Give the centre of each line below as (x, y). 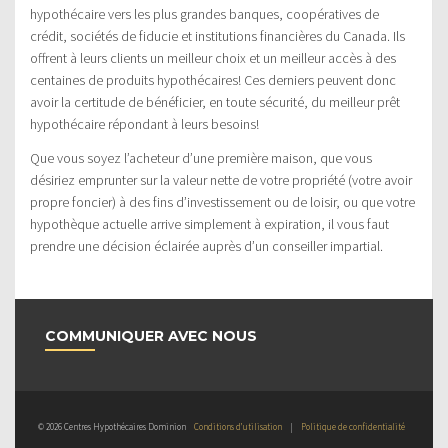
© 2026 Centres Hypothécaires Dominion (112, 426)
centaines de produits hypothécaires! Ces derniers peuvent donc (213, 79)
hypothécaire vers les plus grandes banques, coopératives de (204, 13)
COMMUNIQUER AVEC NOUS (151, 335)
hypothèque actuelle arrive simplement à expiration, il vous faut (209, 223)
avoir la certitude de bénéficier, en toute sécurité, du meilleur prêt (215, 101)
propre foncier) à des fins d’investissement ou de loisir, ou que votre (222, 201)
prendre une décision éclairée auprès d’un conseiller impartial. (206, 245)
